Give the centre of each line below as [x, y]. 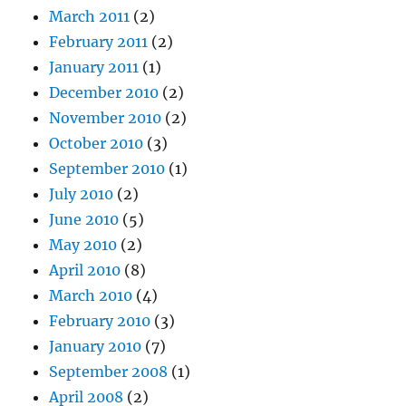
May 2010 [83, 245]
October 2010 [97, 143]
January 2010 [96, 346]
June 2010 [84, 219]
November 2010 [106, 118]
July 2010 [82, 194]
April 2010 [85, 270]
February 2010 [100, 321]
